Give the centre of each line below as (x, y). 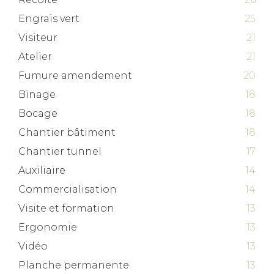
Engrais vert (49, 19)
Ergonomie (48, 228)
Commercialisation (68, 190)
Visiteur (38, 38)
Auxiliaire (42, 171)
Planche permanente (74, 265)
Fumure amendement (75, 76)
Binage (37, 95)
